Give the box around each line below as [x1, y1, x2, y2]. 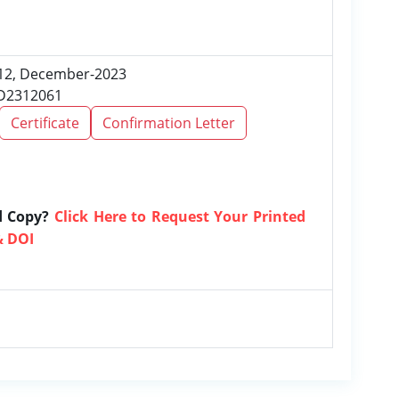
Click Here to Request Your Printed [54, 207, 305, 226]
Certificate [11, 113, 79, 133]
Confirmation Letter [102, 113, 235, 133]
